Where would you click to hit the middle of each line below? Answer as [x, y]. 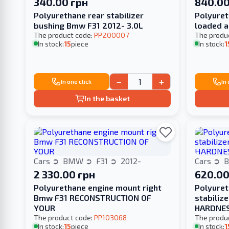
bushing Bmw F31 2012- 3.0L [89, 25]
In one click [76, 81]
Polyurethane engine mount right [98, 188]
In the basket [107, 99]
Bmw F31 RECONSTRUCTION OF [93, 198]
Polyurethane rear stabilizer [89, 15]
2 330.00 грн [65, 175]
